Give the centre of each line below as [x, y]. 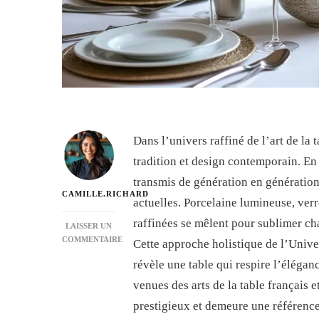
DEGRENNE [110, 279]
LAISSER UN [89, 226]
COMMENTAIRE [92, 240]
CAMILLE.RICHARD [105, 194]
